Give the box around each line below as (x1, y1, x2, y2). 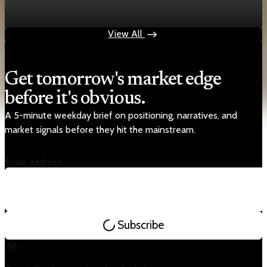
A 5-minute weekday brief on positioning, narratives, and (5, 109, 237, 121)
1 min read (62, 15, 103, 27)
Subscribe (117, 218, 164, 232)
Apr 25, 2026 (5, 15, 60, 27)
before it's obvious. (5, 89, 145, 108)
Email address (5, 156, 61, 167)
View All (108, 27, 145, 39)
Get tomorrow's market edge (5, 70, 221, 89)
